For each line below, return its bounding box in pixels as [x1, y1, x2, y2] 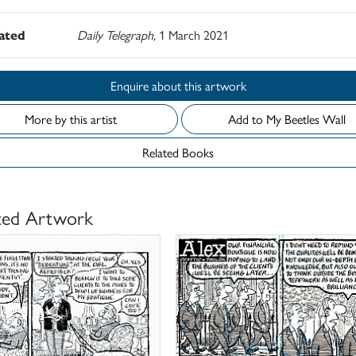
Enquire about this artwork [184, 76, 246, 95]
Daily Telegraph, [76, 25, 159, 44]
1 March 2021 [158, 25, 229, 44]
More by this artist [25, 110, 117, 129]
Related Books [142, 143, 214, 162]
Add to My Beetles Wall [284, 110, 346, 129]
